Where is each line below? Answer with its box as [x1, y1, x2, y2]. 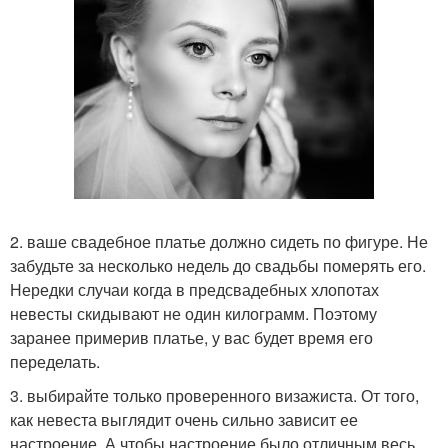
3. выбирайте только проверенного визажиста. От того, [10, 384, 419, 408]
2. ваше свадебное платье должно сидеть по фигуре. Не [10, 230, 428, 254]
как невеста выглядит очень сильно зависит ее [10, 408, 358, 432]
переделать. [10, 350, 100, 374]
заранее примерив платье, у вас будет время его [10, 326, 373, 350]
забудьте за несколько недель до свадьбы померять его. [10, 254, 426, 278]
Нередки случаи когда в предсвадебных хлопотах [10, 278, 379, 302]
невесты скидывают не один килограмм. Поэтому [10, 302, 377, 326]
